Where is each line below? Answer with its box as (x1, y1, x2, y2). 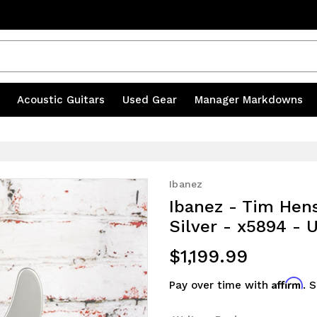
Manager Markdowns (194, 93, 303, 106)
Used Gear (122, 93, 180, 106)
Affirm (272, 277, 303, 290)
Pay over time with (169, 279, 272, 292)
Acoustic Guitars (16, 93, 108, 106)
